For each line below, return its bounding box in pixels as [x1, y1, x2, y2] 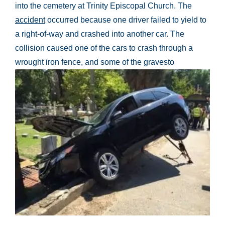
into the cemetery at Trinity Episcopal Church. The [15, 2, 192, 10]
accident [15, 16, 45, 24]
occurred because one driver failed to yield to [45, 16, 206, 24]
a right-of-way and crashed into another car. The [15, 30, 184, 38]
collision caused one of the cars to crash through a [15, 44, 193, 52]
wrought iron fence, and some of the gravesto [15, 58, 174, 66]
